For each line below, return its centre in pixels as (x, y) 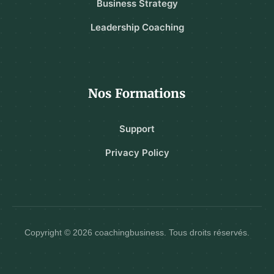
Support (137, 128)
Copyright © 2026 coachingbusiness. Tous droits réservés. (137, 232)
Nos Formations (137, 93)
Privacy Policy (137, 152)
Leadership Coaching (137, 27)
